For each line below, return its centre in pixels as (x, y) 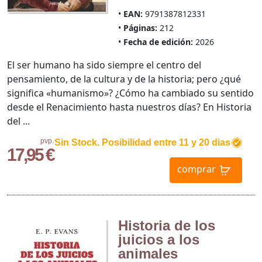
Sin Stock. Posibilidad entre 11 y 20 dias (142, 142)
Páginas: (140, 27)
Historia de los (166, 225)
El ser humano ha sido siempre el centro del (104, 65)
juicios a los (158, 239)
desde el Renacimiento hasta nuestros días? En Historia (129, 107)
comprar (196, 169)
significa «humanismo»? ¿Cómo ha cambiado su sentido (130, 93)
